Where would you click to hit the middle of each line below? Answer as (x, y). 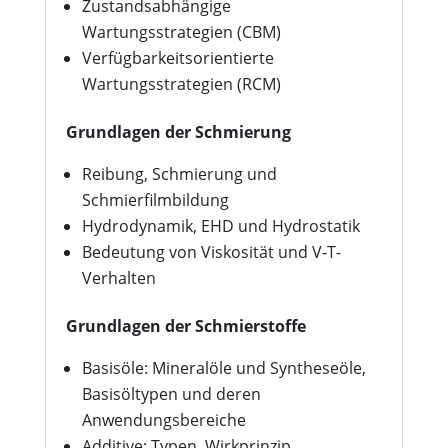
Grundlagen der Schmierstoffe (185, 326)
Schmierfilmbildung (155, 200)
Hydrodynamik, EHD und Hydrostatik (220, 226)
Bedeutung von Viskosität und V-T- (211, 252)
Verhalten (118, 278)
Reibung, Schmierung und (179, 174)
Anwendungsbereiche (163, 420)
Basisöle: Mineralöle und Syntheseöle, (223, 368)
